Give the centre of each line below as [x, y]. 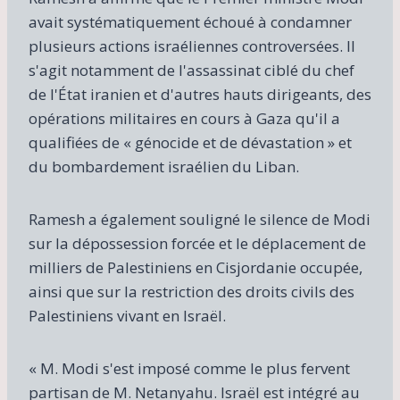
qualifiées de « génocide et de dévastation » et [190, 142]
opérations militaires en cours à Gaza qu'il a [184, 118]
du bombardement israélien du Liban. [164, 166]
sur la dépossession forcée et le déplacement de [197, 243]
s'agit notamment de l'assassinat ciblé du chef [192, 70]
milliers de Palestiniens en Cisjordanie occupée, [196, 267]
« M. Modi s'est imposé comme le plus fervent [189, 368]
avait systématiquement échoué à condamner [190, 21]
